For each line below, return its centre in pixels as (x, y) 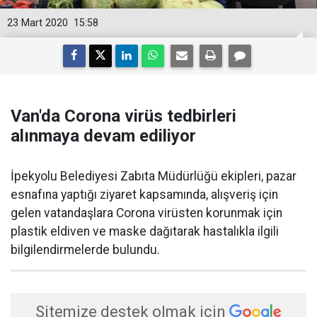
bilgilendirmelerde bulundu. (85, 250)
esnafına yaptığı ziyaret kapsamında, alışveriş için (144, 195)
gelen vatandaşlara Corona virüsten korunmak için (146, 213)
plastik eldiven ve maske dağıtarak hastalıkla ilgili (145, 231)
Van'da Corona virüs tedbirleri (123, 116)
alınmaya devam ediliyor (103, 136)
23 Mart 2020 (38, 23)
